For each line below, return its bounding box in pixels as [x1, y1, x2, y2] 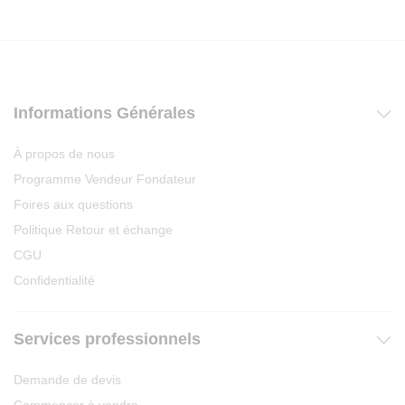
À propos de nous [14, 146, 115, 161]
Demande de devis [14, 372, 121, 387]
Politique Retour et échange [14, 222, 173, 237]
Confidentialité [14, 273, 95, 287]
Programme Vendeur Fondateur [14, 172, 196, 186]
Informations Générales [14, 104, 195, 122]
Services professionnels [14, 330, 201, 348]
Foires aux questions [14, 197, 133, 212]
